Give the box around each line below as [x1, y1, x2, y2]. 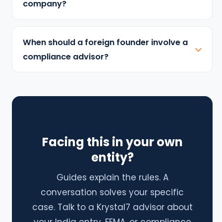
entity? [91, 149, 134, 166]
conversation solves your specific [41, 186, 184, 198]
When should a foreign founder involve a [22, 36, 188, 48]
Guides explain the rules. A [56, 171, 168, 183]
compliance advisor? [22, 51, 109, 62]
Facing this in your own [42, 134, 183, 151]
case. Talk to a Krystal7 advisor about [32, 201, 193, 213]
